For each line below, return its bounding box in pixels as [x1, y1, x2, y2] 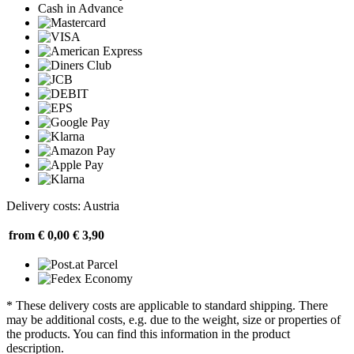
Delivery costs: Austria [6, 198, 119, 213]
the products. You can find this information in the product [6, 326, 290, 341]
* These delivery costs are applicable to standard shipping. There [6, 298, 328, 312]
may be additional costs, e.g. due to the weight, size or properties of [6, 312, 341, 326]
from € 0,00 [9, 228, 70, 242]
